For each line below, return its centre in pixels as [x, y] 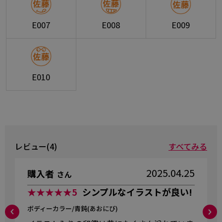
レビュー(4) [36, 146]
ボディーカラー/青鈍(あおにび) [73, 208]
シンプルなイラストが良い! [137, 192]
